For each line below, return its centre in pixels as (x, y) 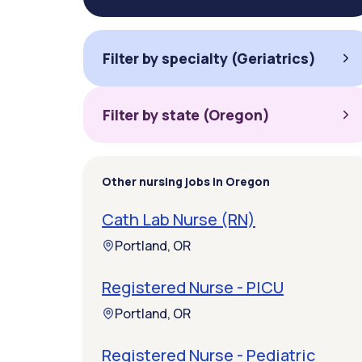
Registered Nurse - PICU (193, 287)
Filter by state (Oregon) (186, 115)
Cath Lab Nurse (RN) (179, 219)
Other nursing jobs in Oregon (186, 181)
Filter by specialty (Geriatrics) (209, 58)
